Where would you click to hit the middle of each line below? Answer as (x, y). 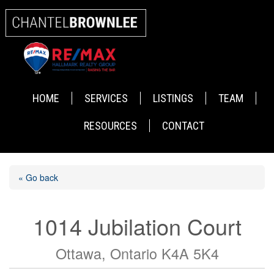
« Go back (38, 178)
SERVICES (106, 98)
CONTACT (183, 126)
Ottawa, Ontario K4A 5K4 (137, 254)
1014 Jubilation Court (137, 226)
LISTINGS (173, 98)
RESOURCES (111, 126)
